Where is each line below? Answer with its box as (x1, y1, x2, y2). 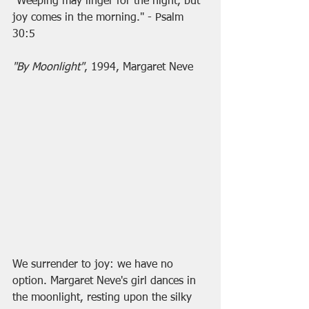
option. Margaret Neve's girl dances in (12, 275, 199, 287)
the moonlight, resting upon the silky (12, 292, 195, 303)
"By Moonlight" (12, 62, 84, 73)
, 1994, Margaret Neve (84, 62, 193, 73)
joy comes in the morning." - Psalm (12, 12, 187, 23)
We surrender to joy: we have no (12, 259, 177, 270)
